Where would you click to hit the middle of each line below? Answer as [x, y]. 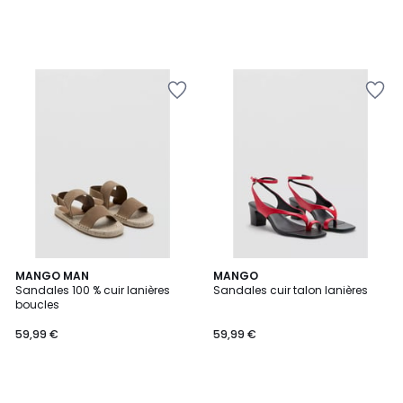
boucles [37, 304]
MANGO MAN [52, 276]
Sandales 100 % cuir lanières [93, 290]
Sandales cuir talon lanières [291, 290]
